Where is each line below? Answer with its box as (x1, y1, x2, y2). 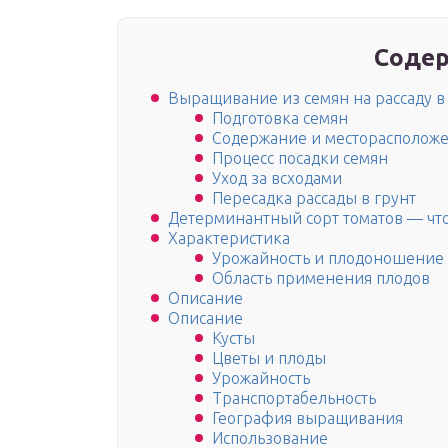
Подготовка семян (212, 109, 348, 128)
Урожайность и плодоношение (212, 249, 444, 268)
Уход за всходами (212, 169, 342, 188)
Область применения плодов (212, 269, 430, 288)
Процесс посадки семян (212, 149, 388, 168)
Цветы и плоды (212, 349, 326, 368)
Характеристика (168, 229, 290, 248)
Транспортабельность (212, 389, 376, 408)
